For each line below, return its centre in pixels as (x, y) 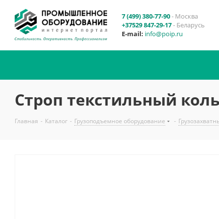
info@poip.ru (164, 34)
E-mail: (132, 34)
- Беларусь (188, 25)
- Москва (184, 16)
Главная (26, 121)
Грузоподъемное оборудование (120, 121)
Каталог (56, 121)
